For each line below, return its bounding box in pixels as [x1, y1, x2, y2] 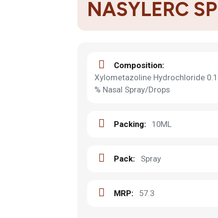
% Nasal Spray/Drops [94, 85, 170, 94]
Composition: [114, 60, 164, 70]
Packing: [114, 119, 146, 129]
